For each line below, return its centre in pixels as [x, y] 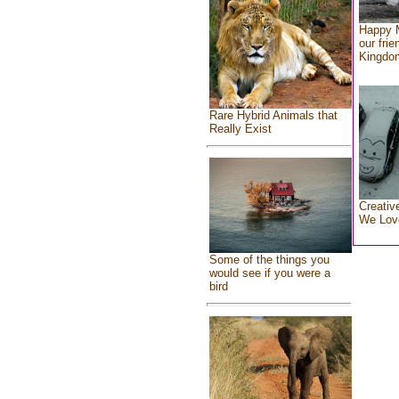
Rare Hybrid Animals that [273, 115]
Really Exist [240, 128]
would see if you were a [269, 273]
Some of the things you [269, 260]
